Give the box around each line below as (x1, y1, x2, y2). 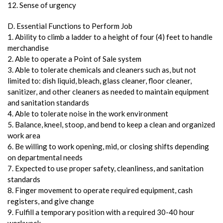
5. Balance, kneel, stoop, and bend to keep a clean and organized (7, 119, 215, 129)
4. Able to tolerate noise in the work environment (7, 109, 168, 118)
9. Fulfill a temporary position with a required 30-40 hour (7, 207, 195, 217)
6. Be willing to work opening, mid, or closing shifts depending (7, 141, 209, 151)
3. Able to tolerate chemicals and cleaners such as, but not (7, 65, 196, 74)
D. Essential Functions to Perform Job (7, 21, 132, 30)
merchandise (7, 43, 49, 52)
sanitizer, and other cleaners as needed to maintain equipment (7, 87, 209, 96)
